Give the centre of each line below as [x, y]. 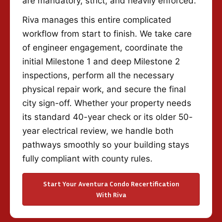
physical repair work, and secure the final [104, 89]
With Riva [111, 194]
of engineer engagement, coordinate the [103, 47]
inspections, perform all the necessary [98, 75]
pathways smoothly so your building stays [106, 144]
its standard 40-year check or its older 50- [108, 117]
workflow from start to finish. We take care [107, 33]
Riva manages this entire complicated [97, 20]
